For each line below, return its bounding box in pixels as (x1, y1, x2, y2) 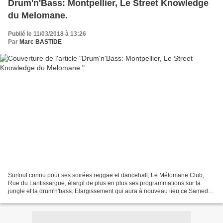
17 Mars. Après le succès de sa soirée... (8, 195, 115, 203)
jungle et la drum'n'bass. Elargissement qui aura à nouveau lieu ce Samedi (8, 187, 210, 195)
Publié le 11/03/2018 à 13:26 (8, 30, 86, 38)
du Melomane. (8, 10, 68, 21)
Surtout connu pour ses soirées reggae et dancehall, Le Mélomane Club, (8, 171, 204, 179)
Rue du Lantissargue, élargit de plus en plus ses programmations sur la (8, 179, 201, 187)
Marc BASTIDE (19, 38, 62, 46)
